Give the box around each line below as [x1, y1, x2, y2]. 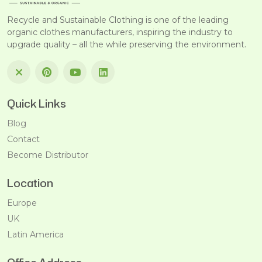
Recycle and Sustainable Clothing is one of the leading [7, 15, 229, 26]
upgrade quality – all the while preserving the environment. [7, 39, 246, 50]
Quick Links [7, 96, 66, 112]
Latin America [7, 229, 64, 240]
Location [7, 175, 53, 191]
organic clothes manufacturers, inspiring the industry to [7, 27, 233, 38]
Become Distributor [7, 150, 88, 161]
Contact [7, 134, 40, 145]
